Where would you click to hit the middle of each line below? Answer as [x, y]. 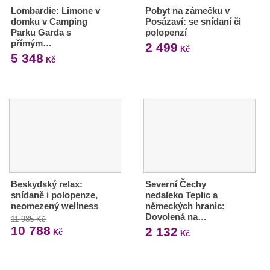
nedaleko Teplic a [181, 195]
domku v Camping [49, 22]
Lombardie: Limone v [55, 11]
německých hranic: [185, 206]
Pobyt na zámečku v [187, 11]
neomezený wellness [55, 206]
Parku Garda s [41, 33]
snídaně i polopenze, [54, 195]
